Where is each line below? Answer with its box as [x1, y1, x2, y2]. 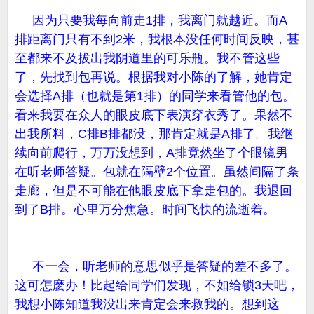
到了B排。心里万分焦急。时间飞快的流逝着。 [15, 203, 275, 217]
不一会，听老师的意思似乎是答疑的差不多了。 [15, 259, 297, 273]
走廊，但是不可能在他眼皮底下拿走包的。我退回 [15, 184, 292, 198]
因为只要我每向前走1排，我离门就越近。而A [15, 13, 287, 27]
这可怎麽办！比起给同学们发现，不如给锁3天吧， [15, 278, 299, 292]
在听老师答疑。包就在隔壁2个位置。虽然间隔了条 [15, 165, 299, 179]
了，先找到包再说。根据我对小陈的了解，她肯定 [15, 70, 292, 84]
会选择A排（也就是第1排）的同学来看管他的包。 [15, 89, 295, 103]
